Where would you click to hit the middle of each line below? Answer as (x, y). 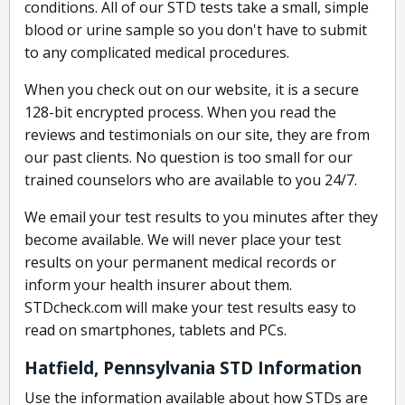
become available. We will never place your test (183, 240)
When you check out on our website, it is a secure (192, 90)
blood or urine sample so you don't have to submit (196, 30)
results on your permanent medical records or (180, 263)
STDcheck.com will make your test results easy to (190, 308)
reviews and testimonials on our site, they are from (197, 135)
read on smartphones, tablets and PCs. (155, 330)
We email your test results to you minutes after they (201, 217)
